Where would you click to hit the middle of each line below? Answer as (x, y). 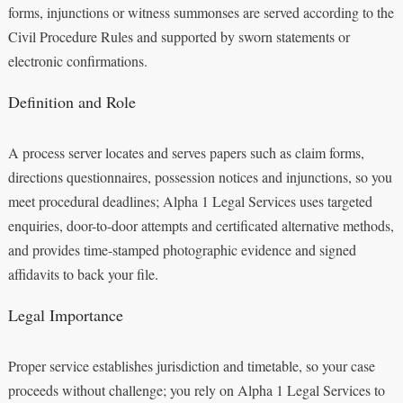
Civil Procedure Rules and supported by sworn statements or (179, 36)
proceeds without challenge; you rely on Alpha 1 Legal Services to (196, 390)
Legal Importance (65, 314)
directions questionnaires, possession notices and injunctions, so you (200, 176)
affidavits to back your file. (83, 273)
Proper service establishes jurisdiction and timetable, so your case (191, 365)
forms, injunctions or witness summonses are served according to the (201, 12)
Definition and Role (72, 101)
